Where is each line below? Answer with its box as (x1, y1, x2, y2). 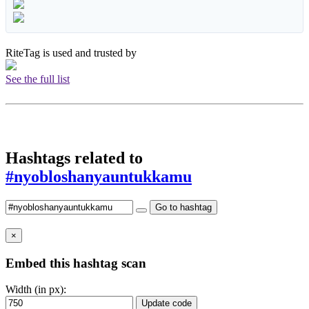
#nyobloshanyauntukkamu (6, 168, 192, 186)
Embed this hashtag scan (6, 255, 146, 270)
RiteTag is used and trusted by (6, 47, 139, 59)
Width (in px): (6, 283, 66, 296)
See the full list (6, 73, 70, 86)
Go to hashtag (155, 201, 212, 212)
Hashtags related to (6, 149, 143, 168)
